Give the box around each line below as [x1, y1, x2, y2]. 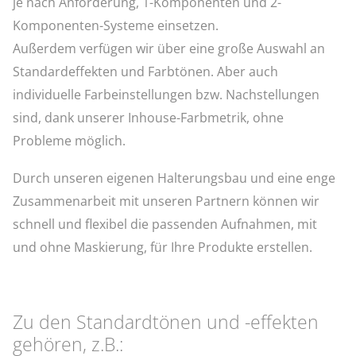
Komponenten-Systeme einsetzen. [13, 16, 219, 34]
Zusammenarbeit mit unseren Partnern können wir [13, 192, 320, 210]
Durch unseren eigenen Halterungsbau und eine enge [13, 168, 336, 187]
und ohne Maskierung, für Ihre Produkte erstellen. [13, 238, 313, 256]
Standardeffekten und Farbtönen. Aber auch [13, 62, 279, 80]
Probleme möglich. [13, 131, 126, 149]
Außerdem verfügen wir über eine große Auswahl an [13, 39, 326, 57]
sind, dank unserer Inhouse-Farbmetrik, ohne [13, 108, 284, 126]
